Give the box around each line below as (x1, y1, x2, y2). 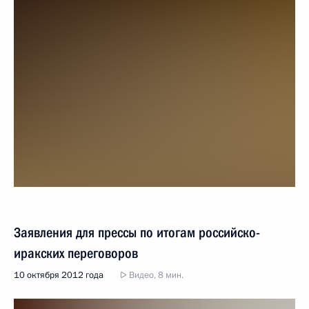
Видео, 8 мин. (127, 269, 183, 281)
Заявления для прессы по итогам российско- (14, 224, 260, 241)
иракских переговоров (14, 245, 138, 261)
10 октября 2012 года (14, 269, 103, 281)
